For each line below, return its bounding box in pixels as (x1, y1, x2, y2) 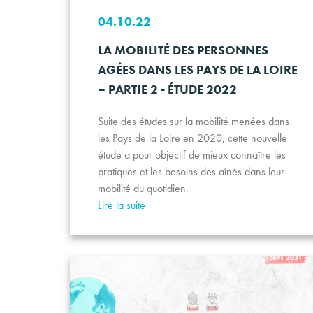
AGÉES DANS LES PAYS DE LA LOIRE (98, 61, 298, 78)
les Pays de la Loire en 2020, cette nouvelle (98, 131, 287, 146)
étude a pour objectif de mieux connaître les (98, 147, 286, 163)
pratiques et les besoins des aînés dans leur (98, 164, 284, 180)
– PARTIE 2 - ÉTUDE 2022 (98, 81, 237, 98)
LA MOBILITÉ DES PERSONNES (98, 42, 268, 59)
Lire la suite (98, 198, 145, 213)
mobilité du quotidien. (98, 181, 189, 196)
